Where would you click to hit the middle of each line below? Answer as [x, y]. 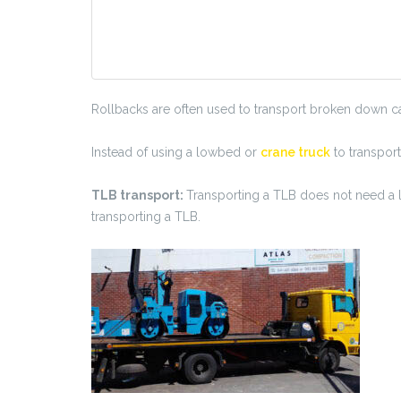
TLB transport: [139, 196]
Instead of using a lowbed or [176, 153]
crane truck [295, 153]
